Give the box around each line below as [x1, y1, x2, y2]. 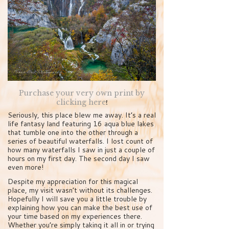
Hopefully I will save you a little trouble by [8, 193, 147, 204]
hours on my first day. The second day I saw [8, 153, 150, 164]
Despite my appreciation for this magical [8, 176, 138, 187]
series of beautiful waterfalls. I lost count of [8, 136, 153, 147]
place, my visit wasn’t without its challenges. [8, 185, 152, 195]
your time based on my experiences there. [8, 211, 142, 221]
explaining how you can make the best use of [8, 202, 152, 213]
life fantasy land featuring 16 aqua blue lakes [8, 119, 154, 129]
